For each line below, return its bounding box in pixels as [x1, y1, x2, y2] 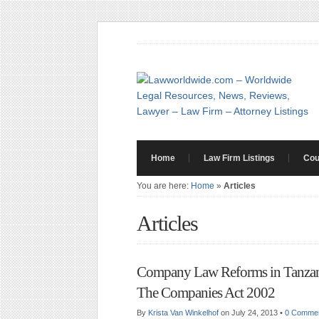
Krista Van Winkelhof [148, 308, 219, 317]
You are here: [137, 181, 191, 191]
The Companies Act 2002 [137, 284, 275, 301]
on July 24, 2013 [221, 308, 280, 317]
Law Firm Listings [204, 153, 275, 163]
